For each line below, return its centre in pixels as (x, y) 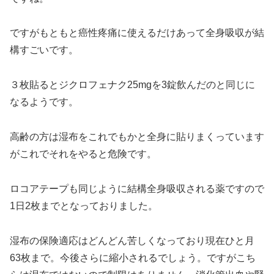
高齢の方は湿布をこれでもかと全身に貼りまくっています (137, 136)
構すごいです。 (44, 50)
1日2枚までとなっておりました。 (84, 206)
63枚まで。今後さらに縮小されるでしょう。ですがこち (133, 257)
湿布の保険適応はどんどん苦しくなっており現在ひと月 (132, 240)
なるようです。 (44, 102)
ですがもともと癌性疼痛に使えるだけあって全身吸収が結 (137, 33)
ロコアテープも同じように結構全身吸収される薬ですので (137, 188)
